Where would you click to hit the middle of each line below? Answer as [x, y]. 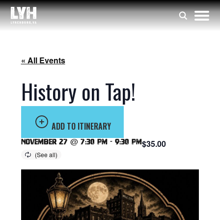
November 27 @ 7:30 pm [64, 142]
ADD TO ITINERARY [81, 126]
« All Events [43, 60]
